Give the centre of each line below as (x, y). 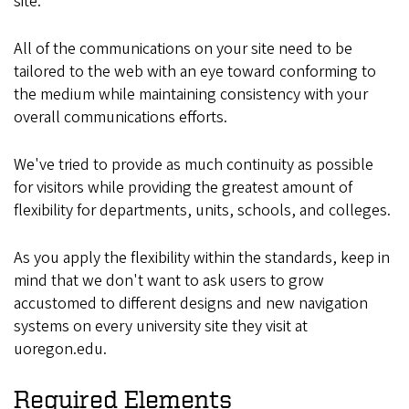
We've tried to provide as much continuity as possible (194, 165)
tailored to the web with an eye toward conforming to (195, 72)
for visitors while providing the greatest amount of (183, 188)
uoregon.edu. (60, 350)
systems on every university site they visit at (161, 327)
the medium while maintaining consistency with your (191, 95)
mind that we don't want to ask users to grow (169, 281)
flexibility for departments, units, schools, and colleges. (202, 211)
